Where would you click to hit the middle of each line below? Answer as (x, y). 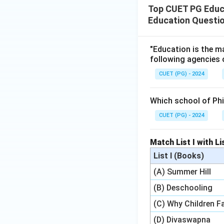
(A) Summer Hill (182, 172)
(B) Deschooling (183, 188)
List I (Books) (179, 156)
